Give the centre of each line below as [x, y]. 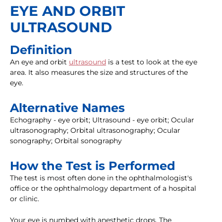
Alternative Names [67, 108]
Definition [41, 50]
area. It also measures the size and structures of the [99, 73]
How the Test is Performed [93, 166]
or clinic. [25, 199]
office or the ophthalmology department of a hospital [103, 189]
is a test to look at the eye [152, 62]
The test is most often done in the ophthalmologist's [101, 178]
